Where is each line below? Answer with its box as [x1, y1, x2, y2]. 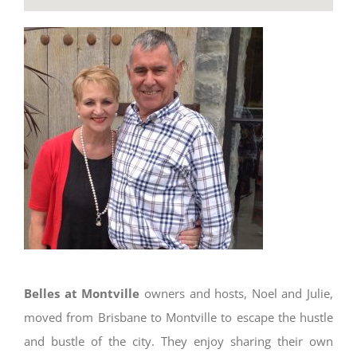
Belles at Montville [24, 285, 140, 301]
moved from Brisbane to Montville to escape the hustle [24, 309, 333, 325]
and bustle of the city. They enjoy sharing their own [24, 333, 333, 349]
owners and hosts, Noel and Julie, [139, 285, 333, 301]
